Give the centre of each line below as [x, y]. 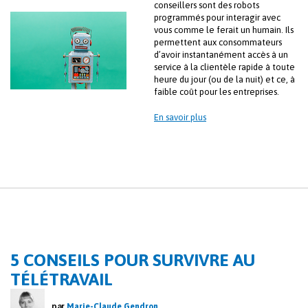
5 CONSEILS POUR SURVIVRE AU [133, 260]
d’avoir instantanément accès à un [221, 55]
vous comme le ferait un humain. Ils [224, 30]
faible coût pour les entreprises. [217, 92]
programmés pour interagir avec [217, 18]
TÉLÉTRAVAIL [62, 279]
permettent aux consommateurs [218, 43]
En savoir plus [180, 118]
